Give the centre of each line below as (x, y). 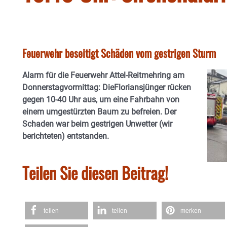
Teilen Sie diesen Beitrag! (95, 173)
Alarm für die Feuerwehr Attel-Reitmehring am (103, 75)
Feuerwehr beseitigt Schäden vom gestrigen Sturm (119, 53)
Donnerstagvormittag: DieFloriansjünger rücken (107, 87)
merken (191, 211)
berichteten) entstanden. (66, 136)
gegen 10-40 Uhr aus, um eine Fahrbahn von (101, 100)
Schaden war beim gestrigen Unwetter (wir (97, 124)
